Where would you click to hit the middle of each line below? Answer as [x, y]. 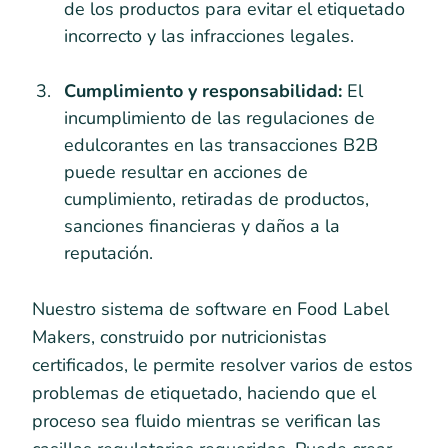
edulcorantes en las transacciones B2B [221, 144]
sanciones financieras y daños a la [202, 225]
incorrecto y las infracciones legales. [209, 35]
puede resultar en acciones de [186, 171]
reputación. [108, 252]
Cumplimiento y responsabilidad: [203, 90]
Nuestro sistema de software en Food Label [210, 308]
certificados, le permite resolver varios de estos [222, 364]
